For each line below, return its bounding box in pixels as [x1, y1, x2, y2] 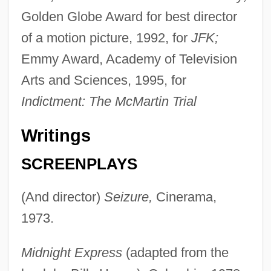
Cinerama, [152, 189, 217, 204]
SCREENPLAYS [21, 155, 137, 172]
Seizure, [103, 189, 152, 204]
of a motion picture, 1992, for [21, 30, 191, 46]
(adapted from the [122, 244, 229, 260]
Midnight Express [21, 244, 122, 260]
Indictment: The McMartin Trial [21, 94, 197, 109]
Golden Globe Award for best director [21, 9, 237, 25]
